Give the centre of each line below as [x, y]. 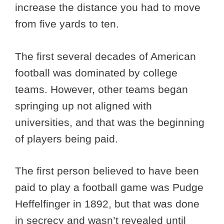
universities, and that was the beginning [110, 122]
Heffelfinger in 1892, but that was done [107, 204]
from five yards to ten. [67, 24]
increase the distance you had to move [108, 7]
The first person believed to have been [107, 171]
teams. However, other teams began [101, 89]
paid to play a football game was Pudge [109, 187]
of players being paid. [68, 138]
